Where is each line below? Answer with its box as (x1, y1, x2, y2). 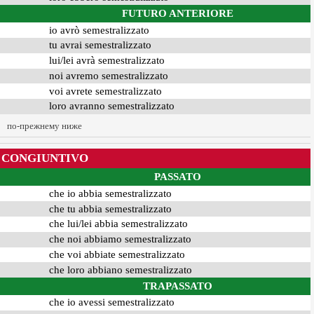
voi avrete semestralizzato (48, 85, 162, 97)
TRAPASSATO (142, 280, 212, 292)
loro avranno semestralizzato (48, 100, 175, 112)
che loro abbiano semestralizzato (48, 264, 192, 275)
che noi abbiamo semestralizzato (48, 233, 191, 245)
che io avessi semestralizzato (48, 296, 175, 308)
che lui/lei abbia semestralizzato (48, 218, 188, 230)
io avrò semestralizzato (48, 24, 149, 36)
